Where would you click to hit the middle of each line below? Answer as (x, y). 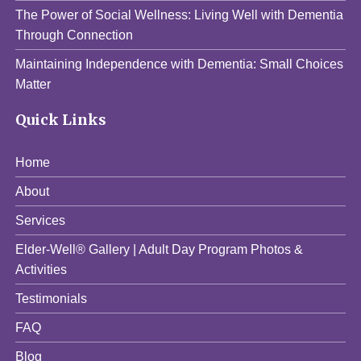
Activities (41, 269)
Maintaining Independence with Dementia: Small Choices (180, 64)
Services (41, 220)
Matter (33, 84)
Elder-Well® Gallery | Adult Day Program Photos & (160, 249)
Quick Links (61, 119)
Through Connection (75, 35)
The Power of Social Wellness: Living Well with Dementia (180, 15)
